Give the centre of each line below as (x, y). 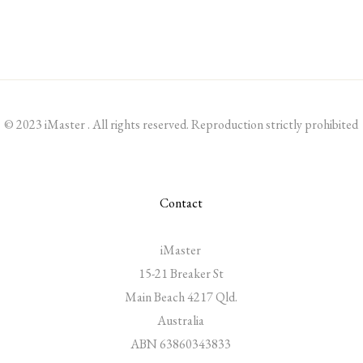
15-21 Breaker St (181, 273)
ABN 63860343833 (181, 344)
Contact (181, 203)
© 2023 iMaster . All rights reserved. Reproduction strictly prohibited (181, 124)
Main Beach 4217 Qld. (181, 297)
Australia (181, 320)
